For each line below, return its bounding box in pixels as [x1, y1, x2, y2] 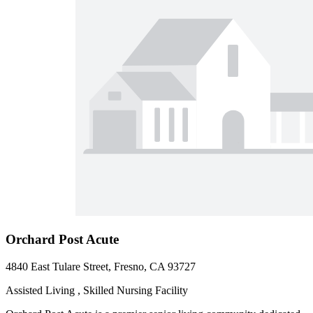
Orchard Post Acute [6, 231, 119, 247]
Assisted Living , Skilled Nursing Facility [6, 284, 188, 296]
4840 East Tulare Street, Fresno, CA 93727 [6, 260, 196, 272]
